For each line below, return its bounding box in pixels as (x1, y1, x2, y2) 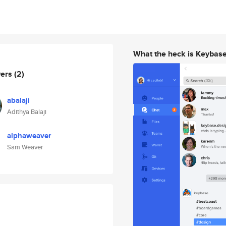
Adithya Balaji (7, 107, 46, 117)
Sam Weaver (7, 142, 43, 152)
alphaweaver (7, 130, 51, 141)
